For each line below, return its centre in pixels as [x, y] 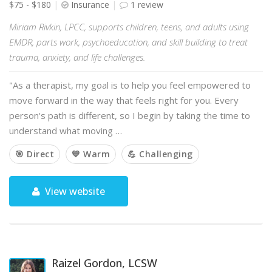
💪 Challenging [160, 154]
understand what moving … [66, 131]
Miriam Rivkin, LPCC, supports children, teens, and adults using [129, 27]
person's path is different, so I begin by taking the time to [130, 115]
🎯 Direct [35, 154]
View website [74, 191]
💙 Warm [91, 154]
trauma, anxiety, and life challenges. [77, 57]
